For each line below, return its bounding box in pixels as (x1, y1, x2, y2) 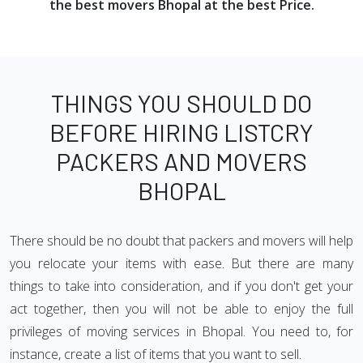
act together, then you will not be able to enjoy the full (10, 300, 353, 318)
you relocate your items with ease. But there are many (10, 254, 353, 272)
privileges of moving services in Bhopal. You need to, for (10, 322, 353, 340)
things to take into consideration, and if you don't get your (10, 277, 353, 295)
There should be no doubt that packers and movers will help (10, 232, 353, 250)
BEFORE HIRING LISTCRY (49, 117, 314, 147)
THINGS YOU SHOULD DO (51, 88, 312, 117)
